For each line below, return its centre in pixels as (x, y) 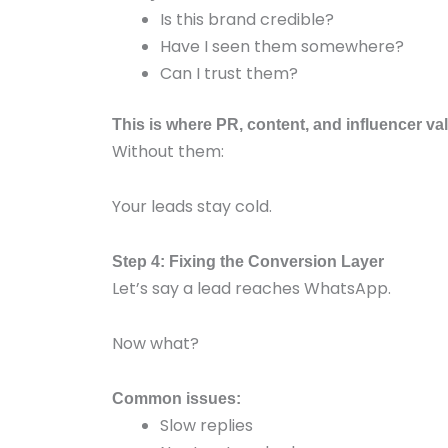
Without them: (168, 151)
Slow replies (206, 425)
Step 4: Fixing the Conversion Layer (248, 261)
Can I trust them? (229, 73)
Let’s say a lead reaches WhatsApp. (251, 288)
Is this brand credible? (247, 19)
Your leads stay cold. (192, 206)
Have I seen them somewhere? (282, 46)
